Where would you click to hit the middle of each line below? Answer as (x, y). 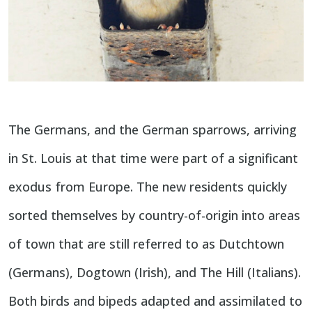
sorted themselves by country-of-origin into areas (154, 216)
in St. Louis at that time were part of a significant (153, 158)
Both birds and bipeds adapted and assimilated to (155, 301)
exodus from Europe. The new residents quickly (148, 187)
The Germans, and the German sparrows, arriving (153, 130)
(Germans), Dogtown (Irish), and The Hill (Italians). (155, 273)
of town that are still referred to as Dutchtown (146, 244)
